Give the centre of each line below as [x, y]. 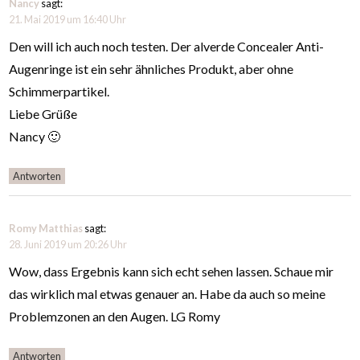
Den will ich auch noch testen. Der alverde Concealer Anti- [167, 47]
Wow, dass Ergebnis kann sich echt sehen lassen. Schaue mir [172, 272]
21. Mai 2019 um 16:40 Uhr [68, 20]
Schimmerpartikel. [59, 92]
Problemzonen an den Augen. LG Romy [115, 317]
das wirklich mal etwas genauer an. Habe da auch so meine [168, 294]
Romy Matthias [46, 229]
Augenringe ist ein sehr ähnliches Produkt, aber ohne [151, 69]
